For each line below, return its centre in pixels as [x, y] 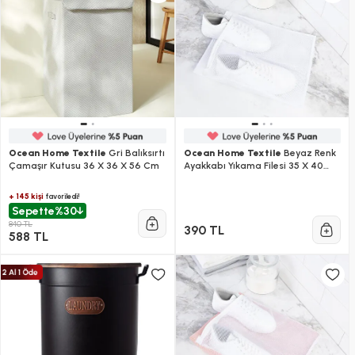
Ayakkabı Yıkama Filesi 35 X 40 [253, 166]
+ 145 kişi [26, 197]
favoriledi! [62, 197]
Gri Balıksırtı [136, 153]
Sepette [33, 211]
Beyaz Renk [308, 153]
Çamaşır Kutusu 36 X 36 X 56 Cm [84, 166]
